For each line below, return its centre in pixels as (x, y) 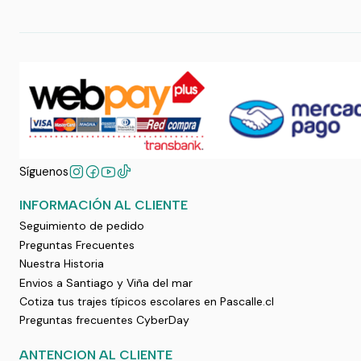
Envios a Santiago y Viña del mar (106, 282)
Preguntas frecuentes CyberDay (104, 320)
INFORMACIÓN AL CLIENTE (104, 205)
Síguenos (44, 172)
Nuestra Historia (62, 264)
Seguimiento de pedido (82, 226)
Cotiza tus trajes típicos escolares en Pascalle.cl (147, 301)
